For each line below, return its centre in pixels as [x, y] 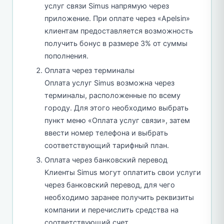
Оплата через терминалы [89, 70]
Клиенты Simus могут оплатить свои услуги [123, 172]
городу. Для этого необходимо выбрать [116, 108]
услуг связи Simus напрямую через [107, 6]
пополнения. [66, 56]
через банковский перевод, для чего [110, 185]
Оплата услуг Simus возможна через [109, 83]
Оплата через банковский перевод [106, 160]
